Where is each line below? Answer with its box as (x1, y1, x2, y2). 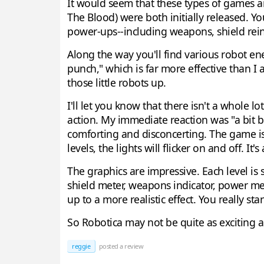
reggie (72, 242, 90, 251)
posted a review (97, 242, 143, 251)
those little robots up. (67, 75, 166, 90)
